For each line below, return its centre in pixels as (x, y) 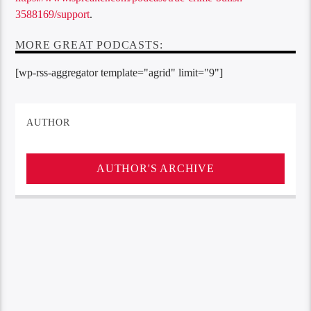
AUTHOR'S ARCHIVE (155, 168)
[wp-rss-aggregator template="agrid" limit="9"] (122, 73)
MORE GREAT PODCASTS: (89, 44)
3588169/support (53, 14)
